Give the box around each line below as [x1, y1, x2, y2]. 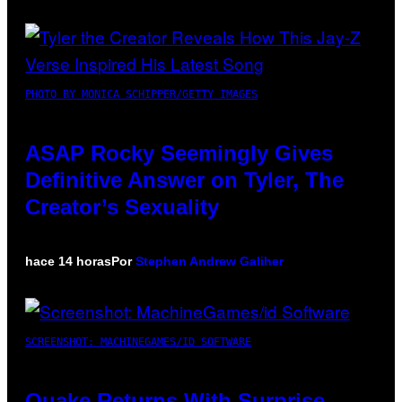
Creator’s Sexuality [25, 194, 219, 219]
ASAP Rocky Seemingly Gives [25, 140, 333, 165]
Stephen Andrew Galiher [135, 253, 284, 268]
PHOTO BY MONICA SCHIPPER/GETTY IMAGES [25, 87, 258, 100]
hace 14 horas [25, 253, 111, 268]
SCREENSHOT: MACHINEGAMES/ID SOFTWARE [25, 335, 251, 348]
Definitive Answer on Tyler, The [25, 167, 344, 192]
